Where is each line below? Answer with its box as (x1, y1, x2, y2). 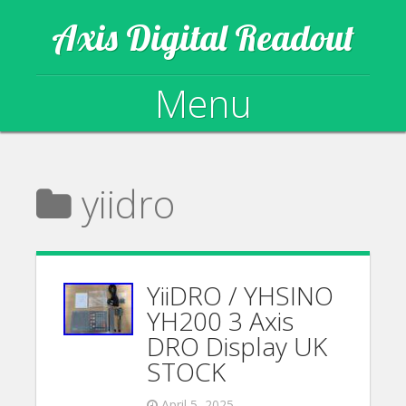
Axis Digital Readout (52, 14, 354, 60)
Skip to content (59, 159, 162, 179)
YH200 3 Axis (147, 304, 295, 338)
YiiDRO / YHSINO (147, 278, 334, 313)
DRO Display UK (147, 329, 328, 363)
